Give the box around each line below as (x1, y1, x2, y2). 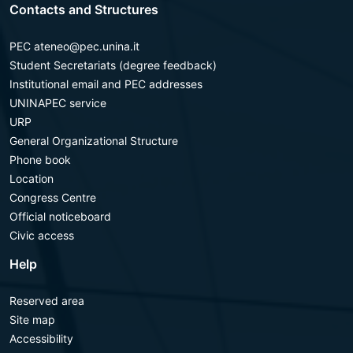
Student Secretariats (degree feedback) (9, 58, 217, 72)
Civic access (9, 229, 74, 242)
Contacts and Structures (9, 2, 158, 17)
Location (9, 172, 54, 185)
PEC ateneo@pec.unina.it (9, 39, 139, 53)
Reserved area (9, 294, 84, 307)
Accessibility (9, 332, 73, 345)
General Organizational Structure (9, 134, 178, 147)
